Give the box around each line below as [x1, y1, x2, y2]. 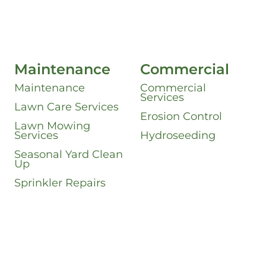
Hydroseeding [140, 129, 216, 142]
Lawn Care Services [14, 100, 119, 114]
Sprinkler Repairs [14, 176, 106, 190]
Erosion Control [140, 110, 223, 123]
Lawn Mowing [14, 119, 91, 133]
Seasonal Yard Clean [14, 148, 123, 161]
